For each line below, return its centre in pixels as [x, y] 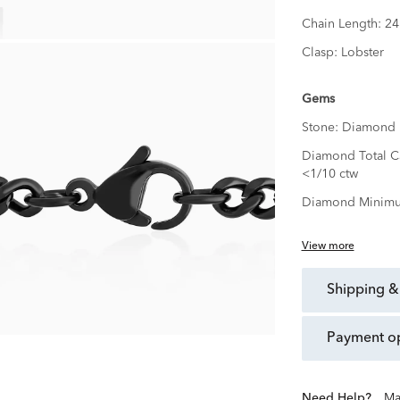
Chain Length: [343, 25]
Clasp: [321, 53]
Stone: [321, 128]
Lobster [362, 53]
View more [328, 247]
